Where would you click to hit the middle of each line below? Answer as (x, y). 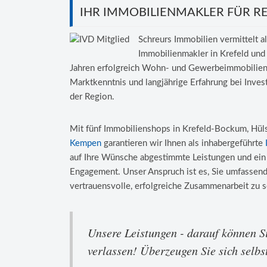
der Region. (92, 97)
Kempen (86, 143)
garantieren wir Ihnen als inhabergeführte (183, 143)
